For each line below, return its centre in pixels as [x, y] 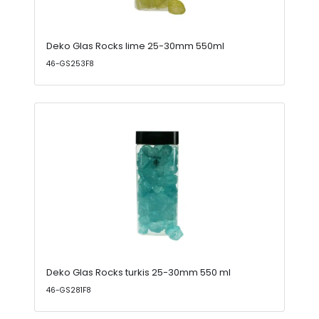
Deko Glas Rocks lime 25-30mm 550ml [135, 46]
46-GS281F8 [69, 290]
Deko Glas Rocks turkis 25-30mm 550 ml [138, 272]
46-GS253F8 [70, 64]
